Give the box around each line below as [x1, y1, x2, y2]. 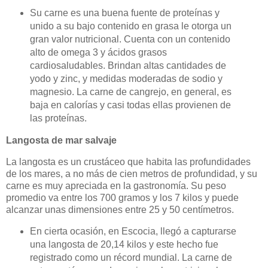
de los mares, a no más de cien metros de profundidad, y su [6, 168, 257, 179]
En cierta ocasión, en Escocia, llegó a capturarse [29, 226, 236, 237]
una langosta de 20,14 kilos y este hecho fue [29, 239, 218, 250]
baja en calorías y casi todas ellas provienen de [29, 99, 231, 110]
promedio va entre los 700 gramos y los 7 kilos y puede [6, 192, 239, 203]
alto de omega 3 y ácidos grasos [29, 47, 167, 57]
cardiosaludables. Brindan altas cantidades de [29, 60, 226, 71]
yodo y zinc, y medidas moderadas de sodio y [29, 73, 223, 84]
